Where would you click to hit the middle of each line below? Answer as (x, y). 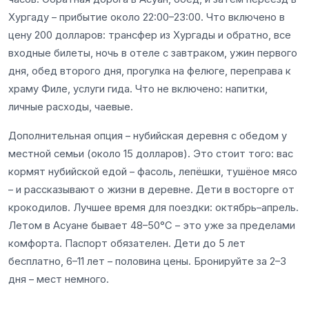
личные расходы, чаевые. (71, 107)
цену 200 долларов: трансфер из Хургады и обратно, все (150, 35)
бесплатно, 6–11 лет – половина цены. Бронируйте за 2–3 (147, 261)
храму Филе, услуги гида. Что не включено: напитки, (138, 89)
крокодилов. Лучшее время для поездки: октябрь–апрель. (153, 207)
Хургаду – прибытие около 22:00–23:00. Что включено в (147, 17)
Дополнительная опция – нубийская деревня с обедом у (148, 136)
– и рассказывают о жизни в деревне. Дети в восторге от (151, 189)
